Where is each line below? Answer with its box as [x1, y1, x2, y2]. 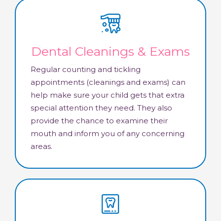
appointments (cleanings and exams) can [31, 77, 185, 87]
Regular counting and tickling [31, 65, 141, 74]
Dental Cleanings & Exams [31, 44, 190, 59]
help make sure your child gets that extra [31, 90, 184, 100]
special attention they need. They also [31, 103, 172, 113]
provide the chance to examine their [31, 116, 168, 126]
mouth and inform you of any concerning [31, 129, 184, 139]
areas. [31, 142, 52, 151]
